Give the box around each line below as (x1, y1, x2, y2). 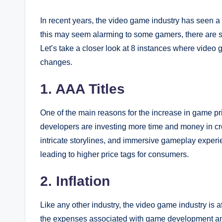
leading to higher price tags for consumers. (40, 150, 189, 159)
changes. (40, 57, 72, 66)
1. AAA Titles (40, 81, 125, 97)
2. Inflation (40, 173, 110, 189)
